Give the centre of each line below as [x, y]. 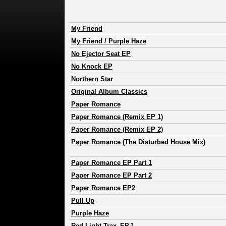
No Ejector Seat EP [101, 54]
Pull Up [83, 201]
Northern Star [92, 79]
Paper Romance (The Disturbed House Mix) [138, 142]
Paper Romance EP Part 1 [111, 163]
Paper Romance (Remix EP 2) [117, 130]
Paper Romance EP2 [103, 188]
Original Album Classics [109, 92]
